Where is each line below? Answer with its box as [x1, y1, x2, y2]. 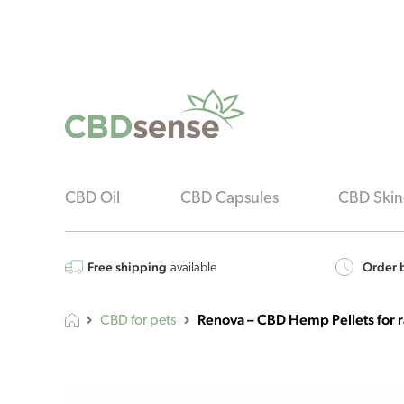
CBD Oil [65, 190, 120, 208]
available [170, 262, 216, 276]
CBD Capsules [179, 190, 279, 208]
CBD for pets [100, 314, 177, 329]
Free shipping [87, 260, 167, 275]
